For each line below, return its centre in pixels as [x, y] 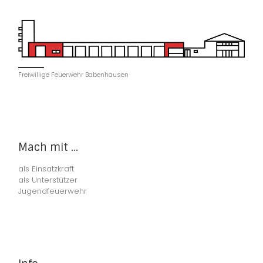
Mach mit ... [48, 147]
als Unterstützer [48, 180]
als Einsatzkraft [46, 169]
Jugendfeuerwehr [53, 191]
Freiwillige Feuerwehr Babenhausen [74, 75]
